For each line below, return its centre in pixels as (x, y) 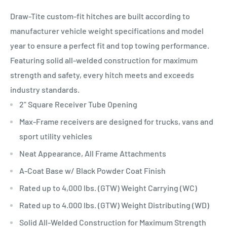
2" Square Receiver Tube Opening (78, 104)
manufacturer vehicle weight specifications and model (107, 30)
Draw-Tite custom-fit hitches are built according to (100, 16)
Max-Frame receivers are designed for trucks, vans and (116, 121)
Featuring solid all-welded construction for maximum (104, 60)
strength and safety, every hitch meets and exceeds (102, 74)
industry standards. (45, 89)
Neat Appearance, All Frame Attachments (93, 153)
